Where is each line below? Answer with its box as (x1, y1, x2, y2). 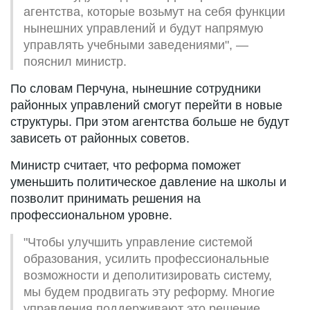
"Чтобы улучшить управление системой (24, 235, 253, 249)
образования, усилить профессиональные (24, 251, 269, 266)
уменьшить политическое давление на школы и (10, 174, 286, 189)
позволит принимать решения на (10, 191, 201, 206)
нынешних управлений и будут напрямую (24, 21, 264, 35)
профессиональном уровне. (10, 208, 172, 222)
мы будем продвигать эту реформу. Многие (24, 284, 275, 299)
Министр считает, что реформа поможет (10, 158, 241, 172)
